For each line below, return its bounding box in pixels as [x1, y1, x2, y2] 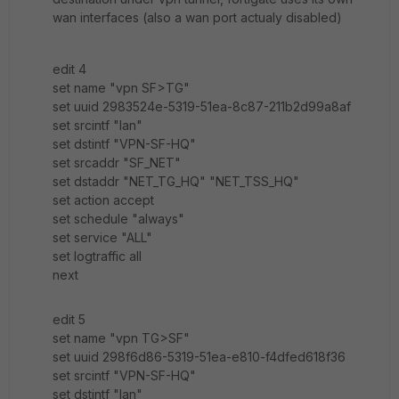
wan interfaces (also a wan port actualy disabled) [53, 10, 342, 25]
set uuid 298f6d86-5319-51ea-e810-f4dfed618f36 [53, 349, 346, 364]
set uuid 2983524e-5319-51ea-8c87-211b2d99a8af [53, 99, 351, 114]
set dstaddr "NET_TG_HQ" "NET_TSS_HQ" [53, 174, 299, 189]
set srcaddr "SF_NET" [53, 155, 181, 170]
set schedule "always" [53, 211, 184, 226]
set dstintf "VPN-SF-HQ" [53, 136, 196, 151]
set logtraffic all [53, 248, 142, 264]
